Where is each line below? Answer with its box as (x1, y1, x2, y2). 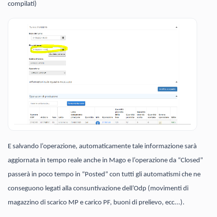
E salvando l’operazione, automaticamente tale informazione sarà (8, 142, 197, 150)
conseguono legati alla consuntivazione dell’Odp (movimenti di (8, 185, 188, 192)
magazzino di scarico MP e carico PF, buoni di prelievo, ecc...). (8, 199, 185, 206)
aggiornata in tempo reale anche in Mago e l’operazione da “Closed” (8, 156, 203, 164)
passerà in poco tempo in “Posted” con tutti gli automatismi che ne (8, 170, 201, 178)
